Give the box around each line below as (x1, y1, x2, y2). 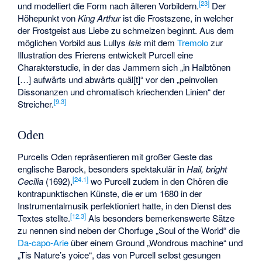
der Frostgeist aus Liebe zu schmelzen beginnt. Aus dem (18, 23, 235, 36)
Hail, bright (187, 163, 227, 175)
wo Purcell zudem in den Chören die (88, 175, 229, 188)
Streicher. (18, 97, 54, 110)
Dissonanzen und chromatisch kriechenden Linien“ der (18, 85, 226, 98)
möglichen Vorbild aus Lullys (18, 36, 129, 49)
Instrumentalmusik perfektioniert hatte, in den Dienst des (18, 199, 232, 212)
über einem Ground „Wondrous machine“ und (68, 236, 243, 249)
